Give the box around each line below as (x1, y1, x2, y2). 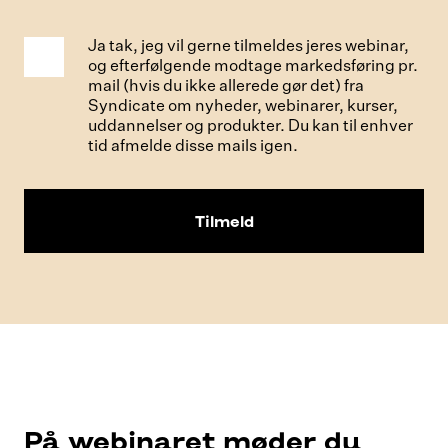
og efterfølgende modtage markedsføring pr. (88, 59, 418, 76)
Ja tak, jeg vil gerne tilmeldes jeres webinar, (88, 39, 409, 56)
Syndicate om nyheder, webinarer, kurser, (88, 99, 398, 116)
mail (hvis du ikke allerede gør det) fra (88, 79, 364, 96)
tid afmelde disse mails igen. (88, 139, 298, 156)
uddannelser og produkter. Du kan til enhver (88, 119, 413, 136)
